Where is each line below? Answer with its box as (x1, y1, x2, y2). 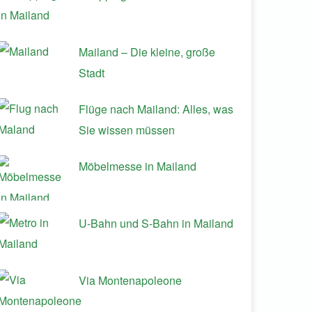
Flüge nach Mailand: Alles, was (79, 101, 233, 117)
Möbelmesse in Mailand (79, 158, 196, 174)
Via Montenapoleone (79, 272, 182, 288)
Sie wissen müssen (79, 122, 175, 138)
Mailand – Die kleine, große (79, 44, 215, 60)
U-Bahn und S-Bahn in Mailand (79, 215, 233, 231)
